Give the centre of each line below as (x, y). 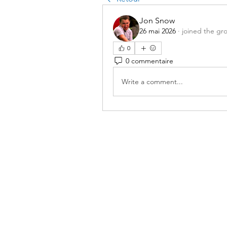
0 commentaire (149, 61)
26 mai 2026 (158, 31)
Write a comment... (152, 81)
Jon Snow (157, 21)
